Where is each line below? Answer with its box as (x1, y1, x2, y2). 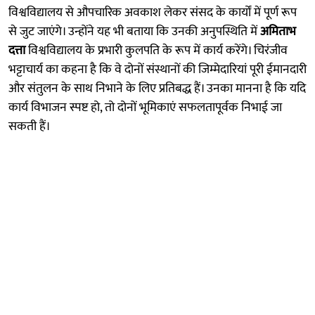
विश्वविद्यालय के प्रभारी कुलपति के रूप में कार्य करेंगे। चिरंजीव (25, 39, 288, 61)
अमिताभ (260, 20, 296, 42)
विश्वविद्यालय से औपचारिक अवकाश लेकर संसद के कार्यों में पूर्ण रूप (8, 1, 297, 23)
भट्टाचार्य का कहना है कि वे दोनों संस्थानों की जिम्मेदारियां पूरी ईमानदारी (8, 58, 307, 80)
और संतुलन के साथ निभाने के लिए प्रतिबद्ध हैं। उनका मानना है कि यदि (8, 77, 306, 99)
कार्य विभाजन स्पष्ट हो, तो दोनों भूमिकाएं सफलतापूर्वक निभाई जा (8, 96, 282, 118)
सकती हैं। (8, 115, 51, 137)
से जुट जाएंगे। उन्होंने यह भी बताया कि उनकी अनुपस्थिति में (8, 20, 260, 42)
